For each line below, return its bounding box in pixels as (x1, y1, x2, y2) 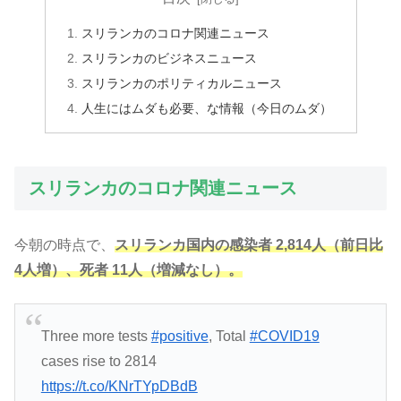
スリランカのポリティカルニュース (81, 75, 282, 90)
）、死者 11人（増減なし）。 (51, 262, 243, 278)
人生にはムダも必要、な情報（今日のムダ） (81, 100, 332, 115)
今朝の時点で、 (14, 237, 115, 253)
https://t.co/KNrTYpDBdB (40, 379, 198, 395)
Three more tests (40, 328, 151, 345)
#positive (150, 328, 209, 345)
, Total (208, 328, 250, 345)
